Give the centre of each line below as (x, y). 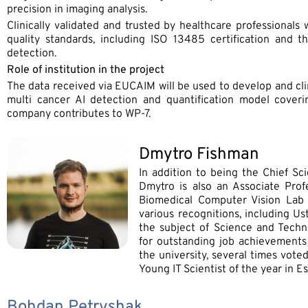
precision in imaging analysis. (77, 9)
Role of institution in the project (86, 70)
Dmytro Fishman (199, 154)
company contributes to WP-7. (79, 114)
